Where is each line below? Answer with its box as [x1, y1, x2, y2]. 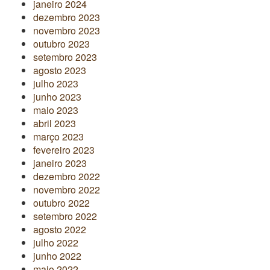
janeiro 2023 [33, 155, 87, 170]
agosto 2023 [33, 63, 86, 77]
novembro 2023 [33, 23, 100, 37]
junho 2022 [33, 248, 81, 263]
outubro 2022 [33, 195, 90, 210]
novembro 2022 [33, 182, 100, 196]
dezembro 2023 [33, 10, 100, 24]
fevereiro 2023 [33, 142, 95, 157]
